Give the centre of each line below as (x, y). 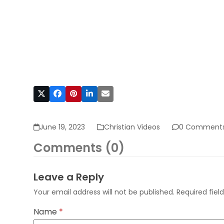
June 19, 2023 (62, 127)
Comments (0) (79, 148)
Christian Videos (132, 127)
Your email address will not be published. (104, 192)
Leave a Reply (69, 177)
